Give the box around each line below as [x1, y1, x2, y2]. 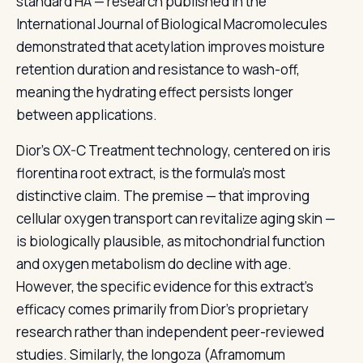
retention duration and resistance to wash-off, [16, 60, 300, 79]
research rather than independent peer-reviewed [16, 322, 324, 341]
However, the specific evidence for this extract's [16, 277, 314, 296]
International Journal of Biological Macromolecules [16, 15, 327, 33]
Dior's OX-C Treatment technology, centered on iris [16, 141, 331, 160]
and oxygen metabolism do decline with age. [16, 254, 292, 273]
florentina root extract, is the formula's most [16, 164, 285, 182]
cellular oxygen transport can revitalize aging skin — [16, 209, 335, 228]
